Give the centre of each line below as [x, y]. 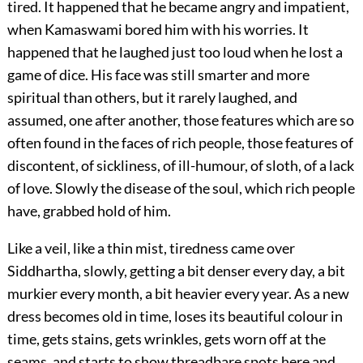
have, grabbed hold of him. [89, 211]
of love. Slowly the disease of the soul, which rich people [181, 188]
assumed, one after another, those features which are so [180, 120]
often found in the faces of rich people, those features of [180, 143]
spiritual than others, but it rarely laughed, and [152, 98]
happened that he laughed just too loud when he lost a [175, 52]
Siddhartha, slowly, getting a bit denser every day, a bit [176, 271]
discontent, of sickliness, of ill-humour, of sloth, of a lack [180, 166]
